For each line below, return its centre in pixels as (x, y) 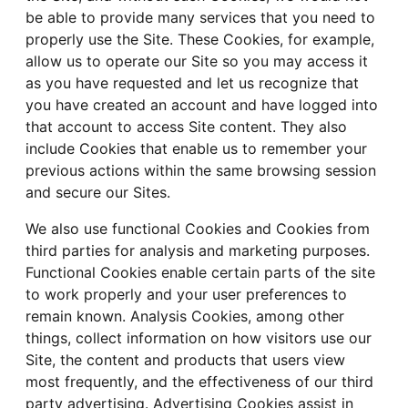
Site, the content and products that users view (185, 360)
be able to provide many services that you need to (200, 18)
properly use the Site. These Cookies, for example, (200, 40)
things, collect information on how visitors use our (199, 338)
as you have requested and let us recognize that (192, 83)
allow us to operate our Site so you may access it (197, 61)
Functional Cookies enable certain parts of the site (200, 273)
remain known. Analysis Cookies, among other (185, 316)
